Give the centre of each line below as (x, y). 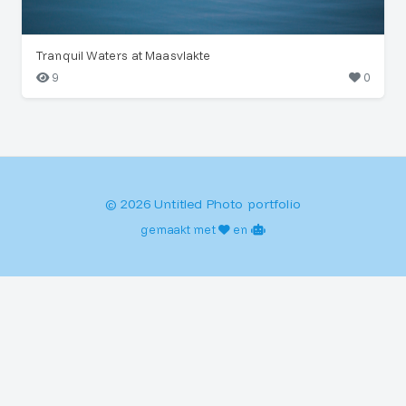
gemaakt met (179, 230)
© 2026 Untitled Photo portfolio (203, 204)
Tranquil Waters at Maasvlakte (124, 56)
